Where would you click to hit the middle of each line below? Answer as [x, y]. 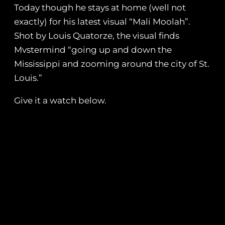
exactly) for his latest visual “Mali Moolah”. [102, 22]
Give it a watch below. [60, 101]
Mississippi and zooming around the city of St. [112, 64]
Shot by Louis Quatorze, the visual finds [97, 36]
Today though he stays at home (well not [100, 8]
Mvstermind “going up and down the [93, 50]
